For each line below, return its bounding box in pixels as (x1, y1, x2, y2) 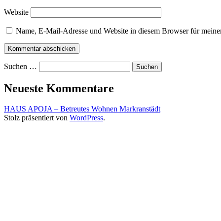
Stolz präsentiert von (4, 113, 70, 122)
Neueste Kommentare (4, 81, 114, 95)
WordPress (70, 113, 103, 122)
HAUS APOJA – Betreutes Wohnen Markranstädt (4, 105, 160, 113)
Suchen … (4, 62, 37, 71)
